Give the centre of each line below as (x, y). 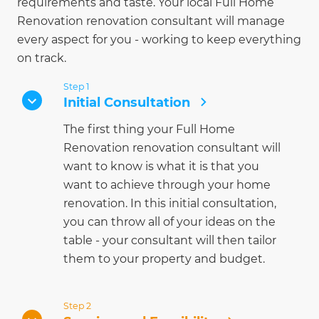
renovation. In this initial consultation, (170, 203)
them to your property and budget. (164, 258)
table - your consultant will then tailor (170, 240)
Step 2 (77, 305)
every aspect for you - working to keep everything (159, 39)
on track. (42, 58)
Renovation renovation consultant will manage (151, 21)
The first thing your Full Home (149, 129)
